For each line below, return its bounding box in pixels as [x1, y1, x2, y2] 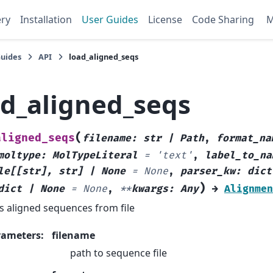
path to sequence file [70, 246, 167, 260]
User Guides [82, 13, 138, 26]
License [148, 13, 182, 26]
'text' [156, 149, 193, 162]
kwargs [132, 183, 168, 196]
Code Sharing [192, 13, 254, 26]
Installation [20, 13, 72, 26]
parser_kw [180, 165, 235, 178]
